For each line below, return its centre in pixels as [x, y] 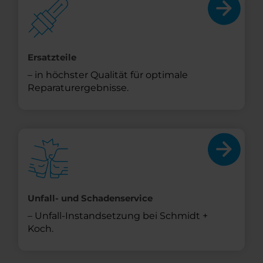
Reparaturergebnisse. [78, 88]
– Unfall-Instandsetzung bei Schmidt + [118, 216]
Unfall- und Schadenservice [90, 198]
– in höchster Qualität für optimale [108, 75]
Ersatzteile [52, 58]
